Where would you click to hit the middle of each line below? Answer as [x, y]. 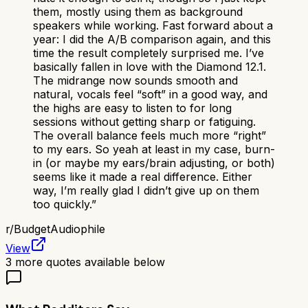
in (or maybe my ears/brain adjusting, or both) [154, 163]
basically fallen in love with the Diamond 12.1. [150, 67]
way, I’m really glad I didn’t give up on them [146, 191]
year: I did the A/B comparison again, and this [152, 40]
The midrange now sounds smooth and [135, 81]
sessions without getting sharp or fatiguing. [144, 122]
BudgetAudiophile [59, 229]
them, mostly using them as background [138, 12]
